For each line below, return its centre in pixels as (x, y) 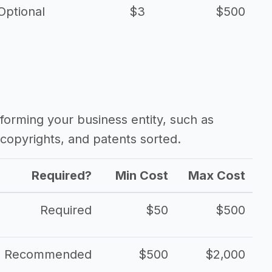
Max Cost (217, 175)
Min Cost (142, 175)
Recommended (48, 254)
